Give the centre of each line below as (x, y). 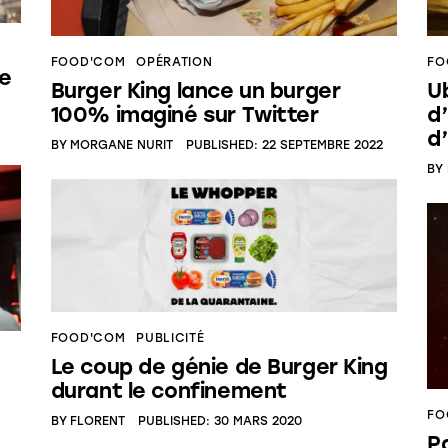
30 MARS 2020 (258, 420)
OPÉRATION (174, 62)
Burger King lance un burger (195, 91)
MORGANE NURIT (122, 144)
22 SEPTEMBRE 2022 (323, 144)
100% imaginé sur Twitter (184, 115)
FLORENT (98, 420)
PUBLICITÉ (170, 338)
